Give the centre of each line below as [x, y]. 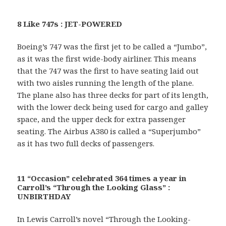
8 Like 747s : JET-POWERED [70, 24]
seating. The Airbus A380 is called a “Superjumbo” [109, 131]
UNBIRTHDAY [44, 196]
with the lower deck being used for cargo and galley [113, 107]
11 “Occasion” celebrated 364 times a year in [102, 178]
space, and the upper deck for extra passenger [102, 119]
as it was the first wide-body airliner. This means [107, 59]
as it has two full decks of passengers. [86, 144]
